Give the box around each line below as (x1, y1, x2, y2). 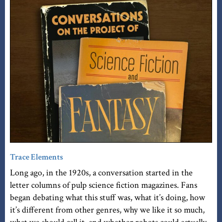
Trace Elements (10, 152, 63, 163)
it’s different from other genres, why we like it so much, (10, 204, 205, 216)
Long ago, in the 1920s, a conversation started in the (10, 167, 193, 179)
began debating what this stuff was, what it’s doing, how (10, 192, 205, 204)
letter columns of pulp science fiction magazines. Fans (10, 179, 197, 191)
